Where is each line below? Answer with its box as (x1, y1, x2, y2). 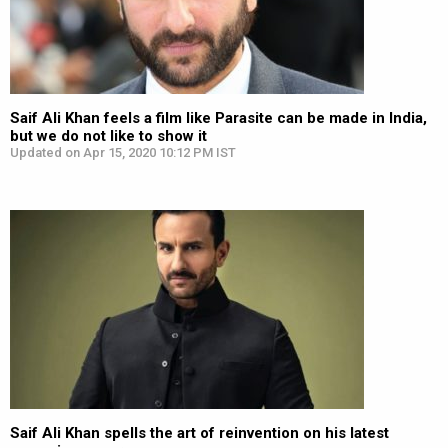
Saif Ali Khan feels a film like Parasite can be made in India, (10, 109, 427, 127)
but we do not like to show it (10, 127, 207, 145)
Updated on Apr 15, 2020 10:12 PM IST (10, 145, 236, 160)
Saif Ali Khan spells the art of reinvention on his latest (10, 424, 389, 442)
